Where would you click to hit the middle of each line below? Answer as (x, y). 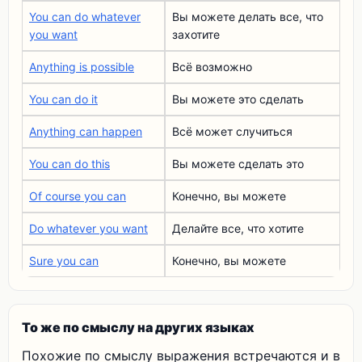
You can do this (69, 164)
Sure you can (64, 261)
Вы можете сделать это (238, 164)
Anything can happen (86, 131)
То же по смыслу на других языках (138, 327)
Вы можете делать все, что (248, 17)
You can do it (63, 99)
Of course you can (78, 196)
